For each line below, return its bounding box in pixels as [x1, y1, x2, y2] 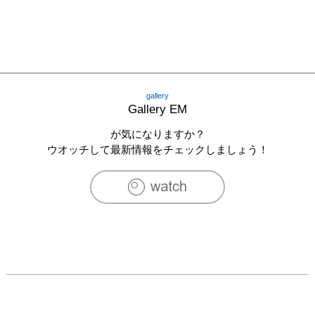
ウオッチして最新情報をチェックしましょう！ [46, 143, 269, 155]
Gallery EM [128, 102, 187, 116]
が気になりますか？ [110, 127, 205, 140]
